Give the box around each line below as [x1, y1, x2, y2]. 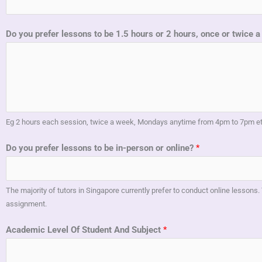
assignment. [6, 199, 47, 209]
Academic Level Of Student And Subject [6, 225, 163, 236]
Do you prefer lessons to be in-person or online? [6, 142, 196, 153]
